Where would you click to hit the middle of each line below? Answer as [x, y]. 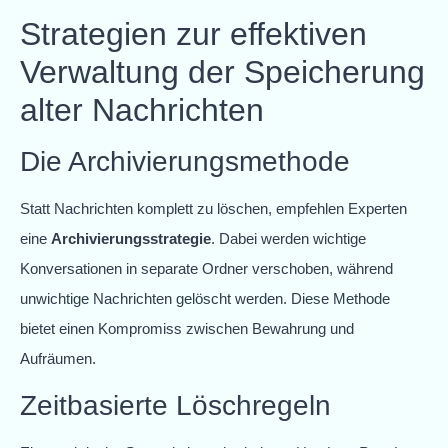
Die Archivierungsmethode [185, 162]
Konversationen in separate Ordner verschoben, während [206, 269]
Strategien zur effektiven [193, 34]
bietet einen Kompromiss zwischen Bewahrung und [187, 329]
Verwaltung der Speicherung [222, 72]
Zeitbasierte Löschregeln [175, 405]
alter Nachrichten [142, 110]
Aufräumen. [58, 359]
